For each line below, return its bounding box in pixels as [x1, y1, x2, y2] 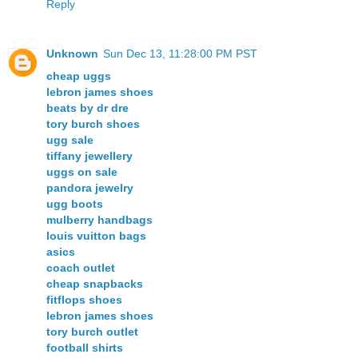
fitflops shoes [46, 293, 122, 307]
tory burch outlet [46, 325, 138, 339]
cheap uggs [46, 70, 111, 83]
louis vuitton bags [46, 229, 146, 243]
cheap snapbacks [46, 277, 143, 291]
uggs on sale [46, 165, 117, 179]
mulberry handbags [46, 213, 153, 227]
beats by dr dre [46, 101, 129, 115]
